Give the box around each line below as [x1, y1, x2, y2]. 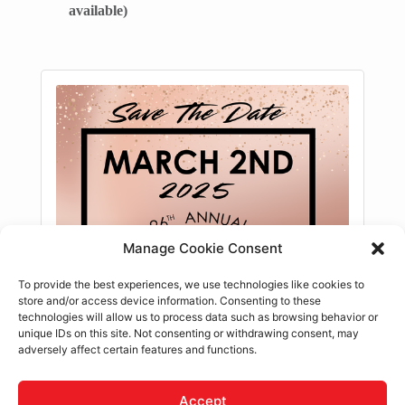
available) [69, 3, 127, 18]
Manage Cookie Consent [122, 240, 283, 257]
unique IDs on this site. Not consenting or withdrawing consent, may [18, 326, 359, 340]
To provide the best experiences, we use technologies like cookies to [18, 278, 364, 291]
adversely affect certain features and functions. [18, 343, 257, 356]
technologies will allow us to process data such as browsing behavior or [18, 310, 378, 324]
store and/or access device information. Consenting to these [18, 294, 321, 307]
